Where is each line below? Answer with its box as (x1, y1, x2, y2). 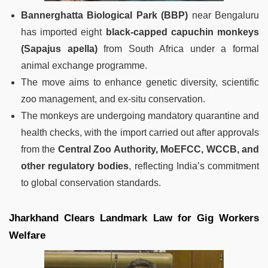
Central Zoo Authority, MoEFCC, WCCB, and (57, 144, 260, 154)
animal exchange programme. (21, 60, 147, 71)
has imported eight (21, 26, 106, 37)
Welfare (9, 229, 45, 241)
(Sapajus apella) (21, 43, 98, 54)
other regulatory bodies (21, 160, 129, 171)
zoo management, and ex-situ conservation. (21, 93, 205, 104)
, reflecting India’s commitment (129, 160, 260, 171)
